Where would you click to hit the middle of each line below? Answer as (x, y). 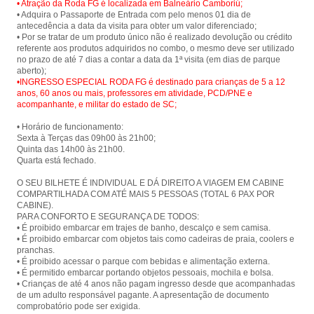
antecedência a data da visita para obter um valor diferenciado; (137, 26)
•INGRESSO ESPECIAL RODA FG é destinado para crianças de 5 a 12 (151, 82)
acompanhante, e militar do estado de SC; (97, 104)
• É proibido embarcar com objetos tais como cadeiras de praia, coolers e (156, 239)
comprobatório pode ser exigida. (78, 306)
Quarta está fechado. (56, 160)
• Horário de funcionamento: (70, 127)
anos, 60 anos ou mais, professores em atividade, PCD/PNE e (135, 93)
